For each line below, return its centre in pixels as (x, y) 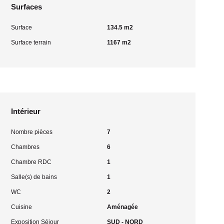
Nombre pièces (32, 132)
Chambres (25, 147)
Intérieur (26, 111)
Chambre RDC (31, 162)
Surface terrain (31, 42)
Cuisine (22, 207)
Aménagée (122, 207)
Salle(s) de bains (34, 177)
